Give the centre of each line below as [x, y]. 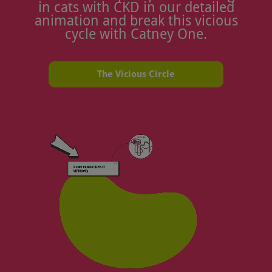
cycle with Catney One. [136, 34]
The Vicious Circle [136, 74]
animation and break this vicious [136, 21]
